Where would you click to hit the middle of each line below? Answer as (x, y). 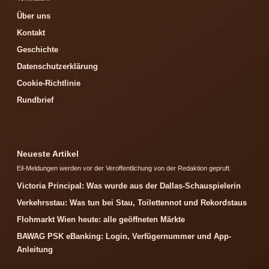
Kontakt (31, 33)
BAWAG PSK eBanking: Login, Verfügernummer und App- (124, 237)
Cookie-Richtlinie (49, 83)
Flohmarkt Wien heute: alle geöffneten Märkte (101, 220)
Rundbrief (35, 100)
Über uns (34, 16)
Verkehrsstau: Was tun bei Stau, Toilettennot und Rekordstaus (132, 203)
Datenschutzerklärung (57, 67)
